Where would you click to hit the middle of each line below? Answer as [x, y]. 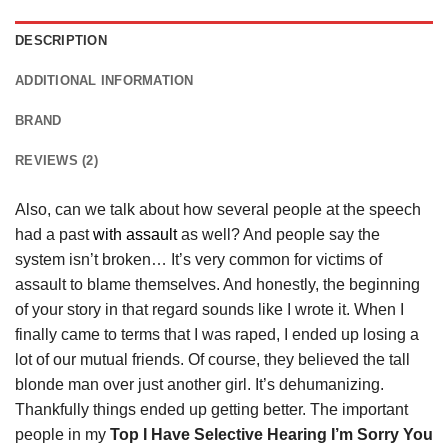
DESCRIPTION [61, 40]
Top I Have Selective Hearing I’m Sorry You [269, 434]
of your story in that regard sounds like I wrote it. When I [209, 309]
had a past [54, 234]
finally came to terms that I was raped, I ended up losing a [217, 334]
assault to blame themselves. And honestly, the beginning [217, 284]
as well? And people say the [278, 234]
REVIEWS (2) [56, 160]
